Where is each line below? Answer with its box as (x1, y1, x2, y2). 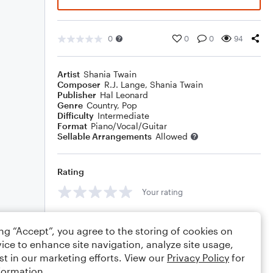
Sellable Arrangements (57, 131, 152, 141)
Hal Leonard (100, 90, 148, 100)
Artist (57, 69, 80, 79)
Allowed (155, 131, 188, 141)
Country (87, 100, 117, 110)
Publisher (57, 90, 96, 100)
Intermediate (97, 110, 149, 121)
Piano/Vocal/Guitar (91, 121, 167, 131)
